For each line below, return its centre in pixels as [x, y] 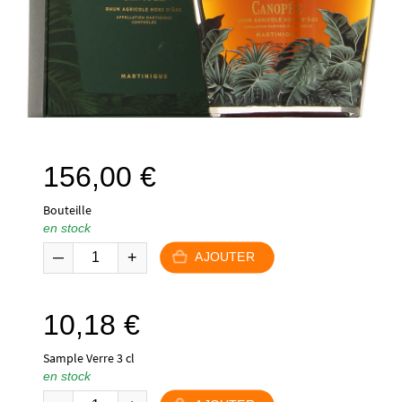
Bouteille [67, 210]
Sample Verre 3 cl [88, 358]
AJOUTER [224, 257]
